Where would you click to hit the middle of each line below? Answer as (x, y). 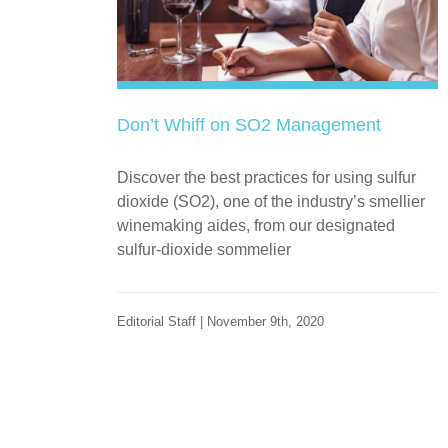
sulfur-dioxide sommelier (204, 249)
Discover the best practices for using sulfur (266, 177)
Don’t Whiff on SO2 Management (249, 124)
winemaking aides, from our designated (256, 225)
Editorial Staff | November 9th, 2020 (220, 321)
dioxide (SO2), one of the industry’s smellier (271, 201)
